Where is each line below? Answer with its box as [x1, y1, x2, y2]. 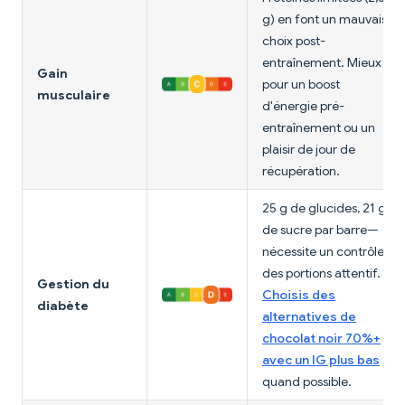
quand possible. [262, 373, 352, 391]
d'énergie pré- [262, 98, 344, 115]
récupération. [262, 163, 340, 180]
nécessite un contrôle [262, 243, 384, 260]
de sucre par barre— [262, 221, 379, 239]
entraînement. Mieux [262, 54, 381, 71]
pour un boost [262, 76, 340, 93]
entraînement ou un [262, 119, 375, 137]
